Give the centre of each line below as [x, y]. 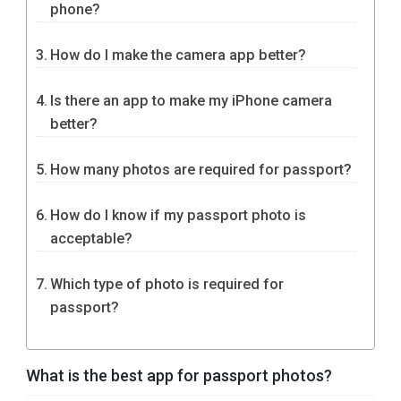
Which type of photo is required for [167, 285]
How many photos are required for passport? [201, 170]
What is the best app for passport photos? [179, 376]
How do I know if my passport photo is [179, 216]
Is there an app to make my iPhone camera [192, 101]
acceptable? [92, 239]
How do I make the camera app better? [179, 55]
